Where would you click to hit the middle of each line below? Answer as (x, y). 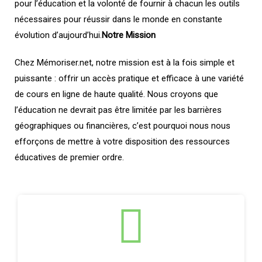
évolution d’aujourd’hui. (58, 35)
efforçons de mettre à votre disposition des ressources (122, 142)
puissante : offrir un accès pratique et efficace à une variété (129, 78)
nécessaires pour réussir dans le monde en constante (118, 19)
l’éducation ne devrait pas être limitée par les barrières (118, 110)
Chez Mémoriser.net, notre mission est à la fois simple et (125, 63)
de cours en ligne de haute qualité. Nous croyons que (116, 94)
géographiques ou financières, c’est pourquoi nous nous (123, 126)
